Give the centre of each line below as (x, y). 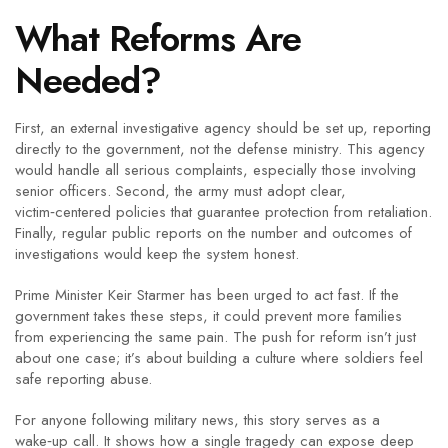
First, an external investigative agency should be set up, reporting (223, 128)
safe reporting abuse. (83, 379)
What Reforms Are (158, 38)
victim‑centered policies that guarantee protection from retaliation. (223, 212)
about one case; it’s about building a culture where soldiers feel (219, 358)
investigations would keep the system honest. (157, 254)
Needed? (88, 80)
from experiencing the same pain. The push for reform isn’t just (215, 337)
